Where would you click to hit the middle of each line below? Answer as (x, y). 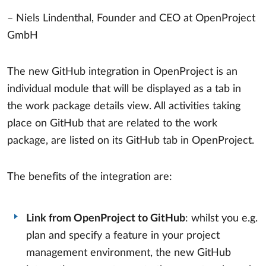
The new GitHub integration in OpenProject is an (122, 72)
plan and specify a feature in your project (123, 236)
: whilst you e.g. (221, 219)
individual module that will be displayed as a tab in (124, 89)
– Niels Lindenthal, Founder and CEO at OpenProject (131, 18)
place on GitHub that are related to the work (112, 123)
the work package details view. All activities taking (124, 106)
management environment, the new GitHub (129, 253)
